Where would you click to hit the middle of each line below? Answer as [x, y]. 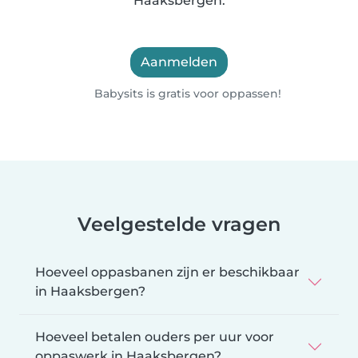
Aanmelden [179, 62]
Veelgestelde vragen [179, 224]
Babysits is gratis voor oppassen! [186, 93]
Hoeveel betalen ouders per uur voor [155, 336]
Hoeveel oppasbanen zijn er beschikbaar [167, 272]
